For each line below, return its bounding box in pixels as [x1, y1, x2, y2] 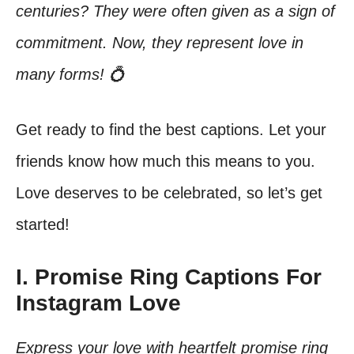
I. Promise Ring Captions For [16, 265, 322, 289]
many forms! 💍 [16, 66, 125, 83]
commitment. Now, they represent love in [16, 34, 303, 51]
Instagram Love [16, 291, 181, 315]
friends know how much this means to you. [16, 153, 315, 170]
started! [16, 216, 70, 233]
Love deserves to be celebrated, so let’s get [16, 184, 322, 201]
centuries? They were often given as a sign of [16, 2, 335, 20]
